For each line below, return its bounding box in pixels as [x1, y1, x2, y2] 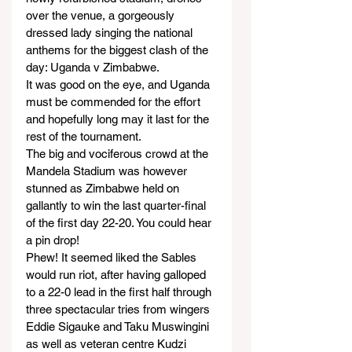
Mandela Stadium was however [26, 164, 190, 178]
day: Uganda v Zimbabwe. [26, 60, 159, 74]
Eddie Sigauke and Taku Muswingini [26, 320, 212, 333]
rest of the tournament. [26, 130, 141, 143]
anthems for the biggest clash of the [26, 43, 211, 57]
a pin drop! [26, 233, 79, 247]
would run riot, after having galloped [26, 268, 209, 281]
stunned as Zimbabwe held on [26, 181, 182, 195]
